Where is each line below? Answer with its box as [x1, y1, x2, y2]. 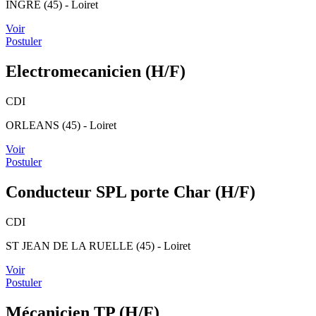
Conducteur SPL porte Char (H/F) [6, 182, 255, 201]
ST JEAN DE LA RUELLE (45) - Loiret [6, 239, 190, 252]
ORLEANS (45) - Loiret [6, 119, 116, 131]
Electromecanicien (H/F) [6, 61, 186, 80]
